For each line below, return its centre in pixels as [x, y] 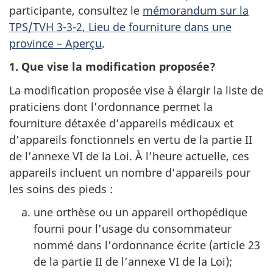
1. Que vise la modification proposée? [112, 66]
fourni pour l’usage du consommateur [133, 229]
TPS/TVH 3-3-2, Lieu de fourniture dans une [120, 27]
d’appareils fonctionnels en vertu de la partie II [131, 139]
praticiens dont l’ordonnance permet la [111, 106]
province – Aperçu [55, 43]
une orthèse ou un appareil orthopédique [140, 212]
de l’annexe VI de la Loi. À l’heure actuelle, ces [129, 156]
